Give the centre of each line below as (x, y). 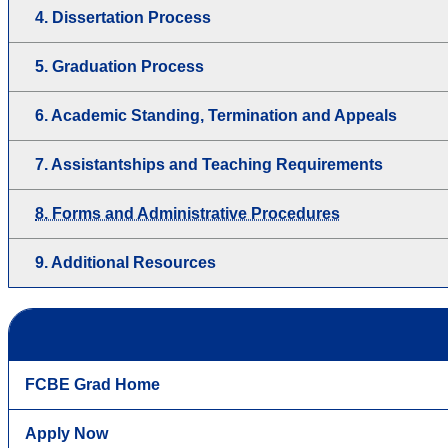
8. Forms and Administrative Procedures (187, 214)
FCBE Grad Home (92, 385)
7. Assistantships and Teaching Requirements (209, 165)
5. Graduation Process (119, 67)
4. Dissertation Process (123, 18)
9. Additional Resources (125, 263)
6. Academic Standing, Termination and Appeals (216, 116)
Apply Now (66, 434)
